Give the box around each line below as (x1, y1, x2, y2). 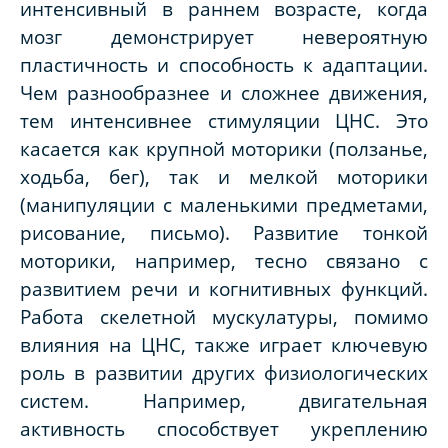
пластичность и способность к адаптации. (20, 52, 428, 78)
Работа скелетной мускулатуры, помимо (20, 304, 428, 330)
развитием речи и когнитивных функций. (20, 276, 428, 302)
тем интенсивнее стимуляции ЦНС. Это (20, 108, 428, 134)
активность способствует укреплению (20, 416, 428, 442)
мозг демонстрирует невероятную (20, 24, 428, 50)
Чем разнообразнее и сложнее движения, (20, 80, 428, 106)
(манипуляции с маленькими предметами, (20, 192, 428, 218)
